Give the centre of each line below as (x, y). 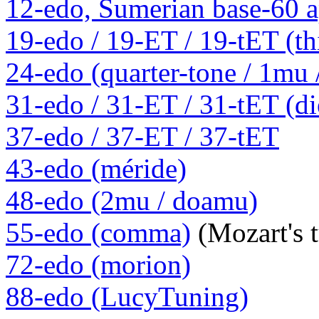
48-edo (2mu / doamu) (132, 201)
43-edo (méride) (96, 169)
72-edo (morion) (98, 265)
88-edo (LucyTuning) (127, 297)
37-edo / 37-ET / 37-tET (142, 137)
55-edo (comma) (98, 233)
